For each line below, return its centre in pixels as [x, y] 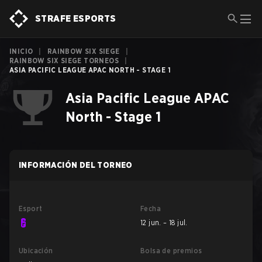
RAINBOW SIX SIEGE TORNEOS [64, 61]
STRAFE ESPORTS [76, 18]
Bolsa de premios [171, 251]
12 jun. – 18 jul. [164, 223]
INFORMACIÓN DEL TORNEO [76, 165]
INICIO [21, 51]
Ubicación [36, 251]
